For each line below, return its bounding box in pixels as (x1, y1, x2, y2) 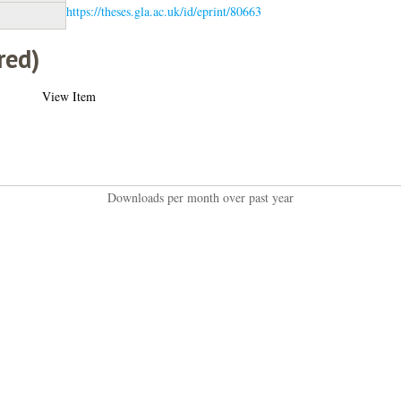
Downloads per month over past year (107, 188, 294, 206)
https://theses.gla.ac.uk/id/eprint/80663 (65, 2, 261, 20)
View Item (41, 87, 96, 105)
